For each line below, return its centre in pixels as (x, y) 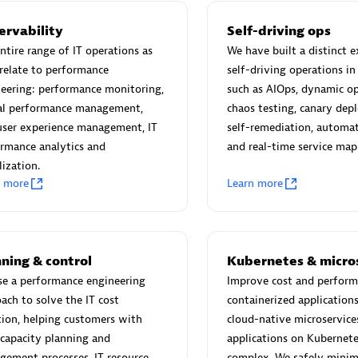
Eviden (221, 102)
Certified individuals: (253, 121)
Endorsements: (237, 141)
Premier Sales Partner (267, 213)
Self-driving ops (278, 31)
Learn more (255, 183)
